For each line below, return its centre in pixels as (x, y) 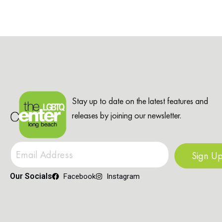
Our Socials (31, 176)
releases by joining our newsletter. (127, 115)
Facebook (79, 177)
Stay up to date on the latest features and (140, 101)
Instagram (123, 177)
